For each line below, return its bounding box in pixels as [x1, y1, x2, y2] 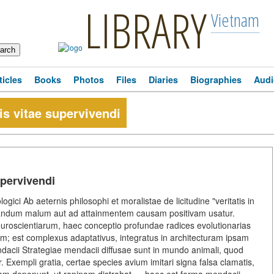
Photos [73, 73, 104, 86]
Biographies [190, 73, 242, 86]
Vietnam [210, 7, 259, 32]
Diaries [149, 73, 178, 86]
